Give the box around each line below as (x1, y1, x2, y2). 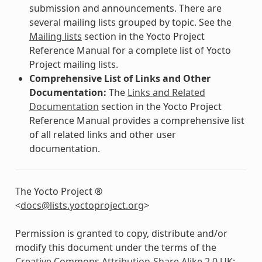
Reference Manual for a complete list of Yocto (29, 43, 231, 57)
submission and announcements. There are (29, 1, 222, 15)
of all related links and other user (29, 127, 176, 141)
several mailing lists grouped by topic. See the (29, 15, 232, 29)
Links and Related (127, 85, 205, 99)
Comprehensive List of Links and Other (29, 71, 211, 85)
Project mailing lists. (29, 57, 118, 71)
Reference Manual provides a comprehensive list (29, 113, 244, 127)
